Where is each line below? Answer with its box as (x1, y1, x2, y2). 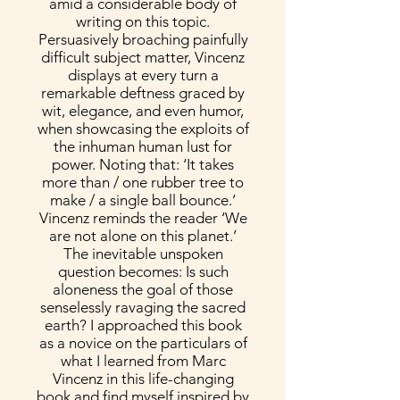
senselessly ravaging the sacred (40, 298, 246, 316)
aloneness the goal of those (53, 280, 233, 298)
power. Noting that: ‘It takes (52, 155, 234, 173)
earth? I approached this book (44, 316, 242, 334)
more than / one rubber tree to (42, 173, 244, 191)
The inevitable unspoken (62, 245, 223, 262)
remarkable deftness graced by (41, 84, 245, 102)
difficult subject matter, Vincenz (41, 48, 245, 66)
